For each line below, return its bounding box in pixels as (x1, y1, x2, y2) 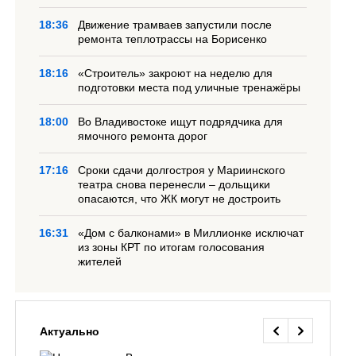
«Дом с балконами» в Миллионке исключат (78, 226, 304, 239)
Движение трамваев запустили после (78, 18, 273, 31)
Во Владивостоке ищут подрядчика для (78, 115, 284, 128)
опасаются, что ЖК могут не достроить (78, 192, 281, 205)
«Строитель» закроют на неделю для (78, 67, 273, 79)
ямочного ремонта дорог (78, 130, 208, 142)
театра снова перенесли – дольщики (78, 178, 271, 191)
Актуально (40, 325, 100, 338)
